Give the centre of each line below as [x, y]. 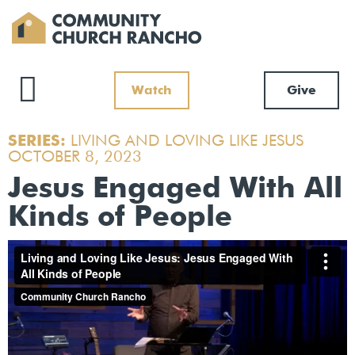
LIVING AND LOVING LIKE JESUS [187, 141]
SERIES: [39, 141]
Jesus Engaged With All [175, 189]
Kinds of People [120, 218]
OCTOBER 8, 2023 [75, 157]
